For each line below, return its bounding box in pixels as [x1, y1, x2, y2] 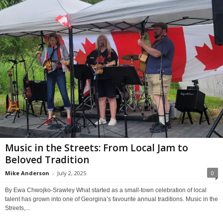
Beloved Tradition [5, 153, 89, 167]
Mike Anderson [5, 169, 49, 177]
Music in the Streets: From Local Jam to [5, 141, 188, 155]
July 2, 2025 [57, 169, 86, 177]
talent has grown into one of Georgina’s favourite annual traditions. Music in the [5, 196, 218, 203]
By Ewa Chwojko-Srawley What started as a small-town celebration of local [5, 187, 207, 194]
